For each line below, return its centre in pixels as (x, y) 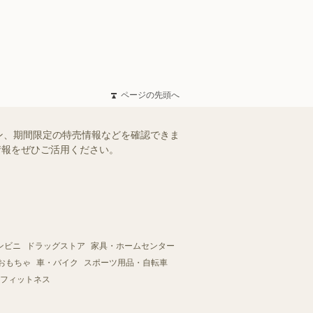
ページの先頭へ (150, 95)
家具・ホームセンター (133, 246)
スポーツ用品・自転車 (126, 263)
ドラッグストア (56, 246)
